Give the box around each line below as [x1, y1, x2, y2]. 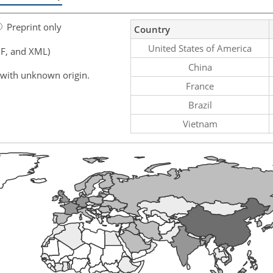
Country [134, 23, 170, 35]
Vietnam [182, 117, 218, 130]
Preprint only [7, 20, 62, 33]
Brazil [188, 98, 212, 111]
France [186, 79, 214, 92]
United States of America [148, 41, 252, 54]
